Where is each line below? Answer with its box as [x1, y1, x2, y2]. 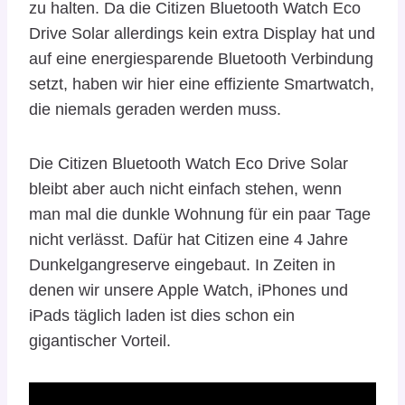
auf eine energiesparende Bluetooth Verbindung [29, 49, 373, 68]
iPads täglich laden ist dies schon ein [29, 306, 295, 325]
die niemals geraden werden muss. [29, 99, 281, 118]
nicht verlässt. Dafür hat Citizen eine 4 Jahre [29, 230, 348, 249]
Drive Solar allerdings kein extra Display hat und [29, 24, 375, 42]
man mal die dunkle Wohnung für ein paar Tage [29, 204, 371, 223]
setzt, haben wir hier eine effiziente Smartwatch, [29, 74, 374, 93]
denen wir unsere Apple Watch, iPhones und [29, 280, 348, 299]
